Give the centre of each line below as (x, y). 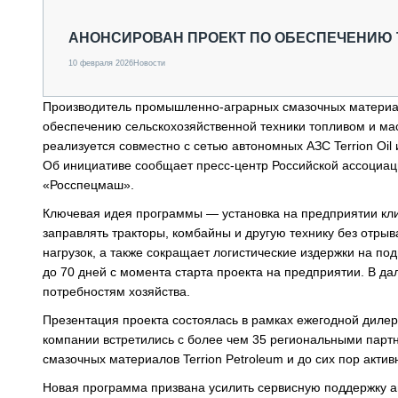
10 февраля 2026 (101, 63)
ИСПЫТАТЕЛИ (171, 96)
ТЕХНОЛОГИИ (171, 115)
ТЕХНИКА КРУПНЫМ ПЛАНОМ (219, 77)
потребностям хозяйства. (116, 291)
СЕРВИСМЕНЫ (173, 152)
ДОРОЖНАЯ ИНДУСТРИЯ (205, 133)
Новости (149, 63)
